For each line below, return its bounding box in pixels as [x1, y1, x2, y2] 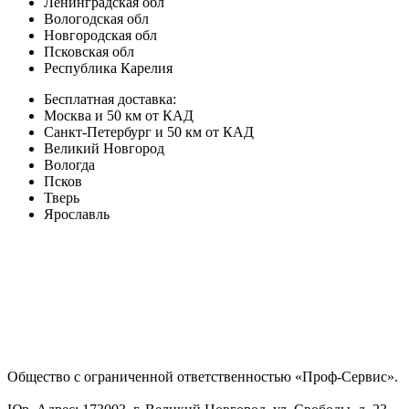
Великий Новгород [44, 140, 164, 156]
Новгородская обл [44, 26, 157, 43]
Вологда [44, 156, 95, 173]
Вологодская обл [44, 10, 149, 26]
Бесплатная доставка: [44, 90, 176, 107]
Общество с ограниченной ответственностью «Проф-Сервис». [7, 368, 398, 384]
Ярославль [44, 205, 110, 222]
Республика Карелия [44, 59, 173, 76]
